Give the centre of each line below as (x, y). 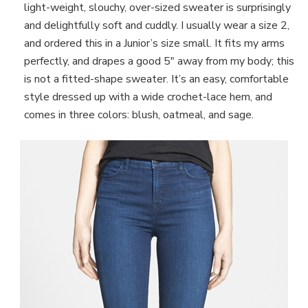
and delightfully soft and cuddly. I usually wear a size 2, (157, 25)
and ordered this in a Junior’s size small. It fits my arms (154, 43)
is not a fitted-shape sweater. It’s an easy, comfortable (156, 79)
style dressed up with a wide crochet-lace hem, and (148, 97)
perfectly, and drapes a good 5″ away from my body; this (159, 61)
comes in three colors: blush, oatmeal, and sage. (139, 114)
